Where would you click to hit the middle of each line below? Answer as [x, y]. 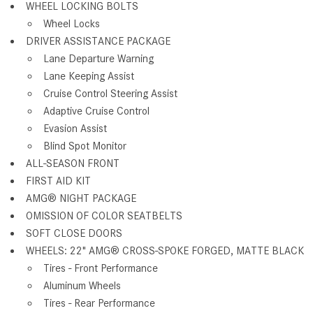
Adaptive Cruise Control [96, 111]
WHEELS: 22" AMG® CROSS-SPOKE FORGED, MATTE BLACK [165, 250]
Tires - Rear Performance [99, 303]
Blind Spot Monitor [85, 146]
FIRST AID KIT [58, 181]
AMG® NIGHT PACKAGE [81, 198]
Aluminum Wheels [82, 285]
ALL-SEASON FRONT [73, 163]
